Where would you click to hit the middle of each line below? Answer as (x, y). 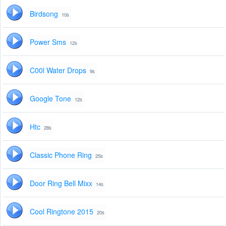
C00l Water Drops (58, 70)
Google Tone (50, 99)
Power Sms (48, 42)
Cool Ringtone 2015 (62, 212)
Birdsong (44, 14)
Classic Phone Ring (61, 155)
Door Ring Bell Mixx (61, 183)
